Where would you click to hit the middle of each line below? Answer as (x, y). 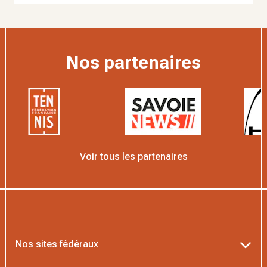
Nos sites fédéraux (57, 244)
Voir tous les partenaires (133, 156)
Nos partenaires (133, 62)
